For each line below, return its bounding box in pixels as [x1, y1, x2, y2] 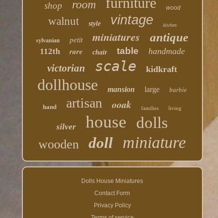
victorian [47, 62, 86, 74]
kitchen [163, 22, 177, 28]
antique [150, 31, 189, 44]
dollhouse [37, 76, 98, 94]
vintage [110, 13, 153, 28]
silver [56, 122, 76, 132]
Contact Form [94, 190, 130, 197]
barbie [169, 86, 187, 94]
